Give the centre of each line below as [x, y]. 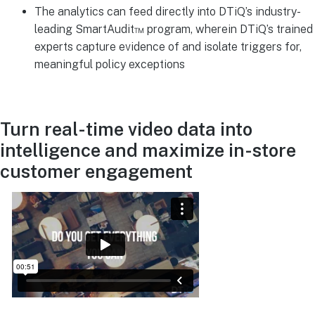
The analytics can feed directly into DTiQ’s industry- [167, 11]
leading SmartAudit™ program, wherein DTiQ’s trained [173, 29]
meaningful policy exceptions [109, 64]
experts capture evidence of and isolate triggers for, [168, 46]
